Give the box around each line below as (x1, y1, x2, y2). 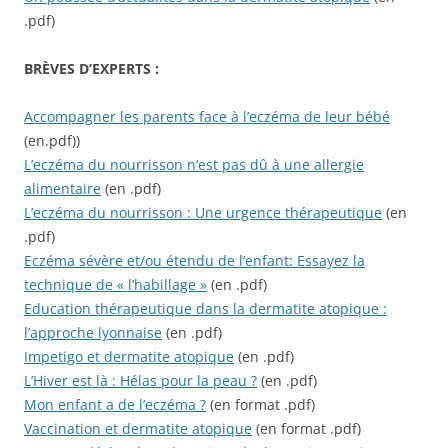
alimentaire (24, 179, 101, 199)
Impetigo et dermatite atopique (24, 347, 234, 367)
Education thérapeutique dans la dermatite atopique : (24, 299, 387, 319)
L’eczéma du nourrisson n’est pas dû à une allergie (24, 155, 364, 175)
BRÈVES (24, 59, 75, 79)
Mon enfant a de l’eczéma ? (24, 395, 206, 415)
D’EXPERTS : (75, 59, 159, 79)
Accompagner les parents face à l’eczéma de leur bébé (24, 107, 390, 127)
